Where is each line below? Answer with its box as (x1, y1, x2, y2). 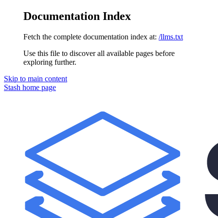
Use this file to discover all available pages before (23, 49, 175, 57)
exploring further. (23, 57, 76, 66)
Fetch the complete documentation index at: (23, 32, 157, 41)
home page (20, 83, 56, 91)
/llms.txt (159, 32, 183, 41)
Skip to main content (4, 74, 67, 83)
